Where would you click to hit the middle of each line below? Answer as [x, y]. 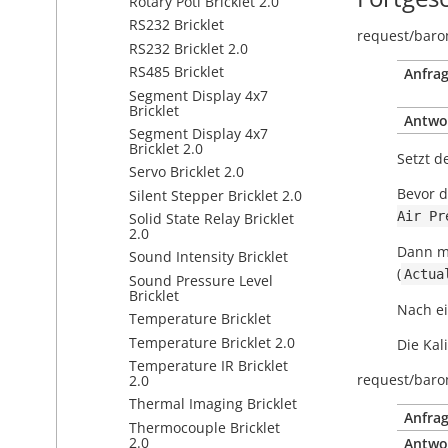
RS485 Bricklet [176, 72]
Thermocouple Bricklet [204, 427]
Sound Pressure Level [201, 280]
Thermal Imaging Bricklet [213, 404]
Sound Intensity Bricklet [208, 257]
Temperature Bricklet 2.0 [212, 342]
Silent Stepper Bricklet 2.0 [215, 195]
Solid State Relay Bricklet [211, 219]
